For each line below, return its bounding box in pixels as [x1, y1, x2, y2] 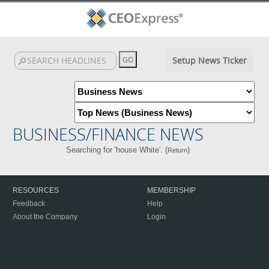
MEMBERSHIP [147, 186, 196, 195]
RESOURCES [13, 186, 59, 195]
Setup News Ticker [172, 55, 247, 66]
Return [167, 147, 187, 154]
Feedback [13, 199, 45, 208]
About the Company [13, 213, 77, 221]
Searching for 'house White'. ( [65, 145, 168, 154]
